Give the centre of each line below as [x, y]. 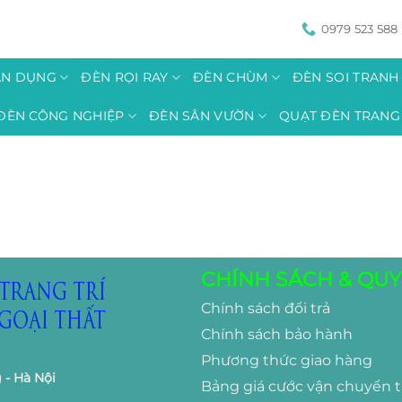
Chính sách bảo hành [277, 335]
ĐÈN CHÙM [231, 77]
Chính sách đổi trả [266, 309]
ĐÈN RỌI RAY [125, 77]
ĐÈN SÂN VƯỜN [202, 116]
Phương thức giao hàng [287, 361]
